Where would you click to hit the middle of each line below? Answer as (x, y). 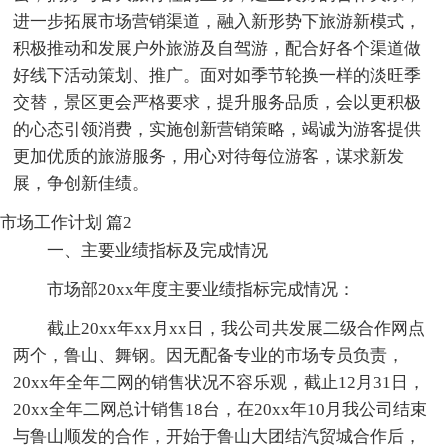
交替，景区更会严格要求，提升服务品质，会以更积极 (217, 102)
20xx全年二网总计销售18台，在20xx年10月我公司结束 (220, 409)
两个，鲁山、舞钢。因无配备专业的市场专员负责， (209, 355)
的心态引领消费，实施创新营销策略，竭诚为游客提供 (217, 129)
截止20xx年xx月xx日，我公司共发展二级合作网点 (236, 328)
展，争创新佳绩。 (81, 183)
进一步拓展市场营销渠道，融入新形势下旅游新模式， (217, 21)
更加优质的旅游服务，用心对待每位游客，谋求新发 (209, 156)
